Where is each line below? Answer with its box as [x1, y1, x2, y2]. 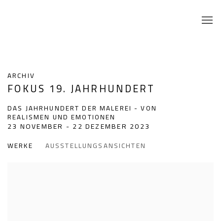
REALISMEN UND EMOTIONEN [7, 110, 116, 123]
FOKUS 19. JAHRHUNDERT [7, 78, 155, 98]
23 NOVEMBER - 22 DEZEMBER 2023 [7, 119, 150, 133]
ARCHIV [7, 69, 35, 82]
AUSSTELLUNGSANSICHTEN [45, 139, 146, 152]
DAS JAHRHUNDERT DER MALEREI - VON [7, 102, 157, 114]
